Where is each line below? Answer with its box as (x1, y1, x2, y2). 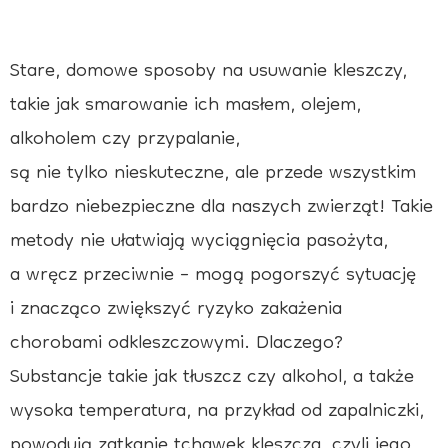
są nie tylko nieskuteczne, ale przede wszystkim (10, 152, 416, 197)
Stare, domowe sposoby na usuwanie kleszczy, (10, 50, 407, 95)
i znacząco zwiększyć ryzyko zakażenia (10, 288, 342, 333)
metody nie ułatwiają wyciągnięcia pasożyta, (10, 220, 388, 265)
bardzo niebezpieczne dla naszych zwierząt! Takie (10, 186, 433, 231)
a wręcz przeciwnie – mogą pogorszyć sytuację (10, 254, 416, 299)
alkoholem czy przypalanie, (10, 118, 240, 163)
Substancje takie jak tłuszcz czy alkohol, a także (10, 356, 414, 401)
